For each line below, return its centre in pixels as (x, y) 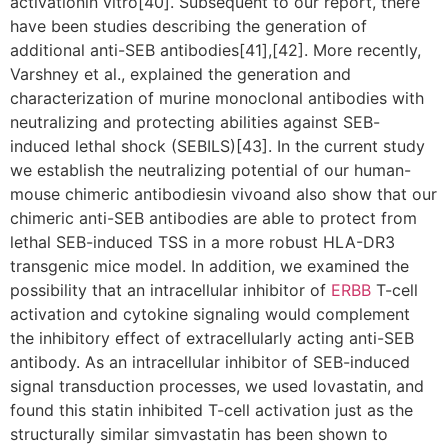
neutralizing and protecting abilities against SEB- (195, 122)
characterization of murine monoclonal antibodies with (217, 98)
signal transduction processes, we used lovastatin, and (217, 386)
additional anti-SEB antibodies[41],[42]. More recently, (215, 50)
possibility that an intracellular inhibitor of (170, 290)
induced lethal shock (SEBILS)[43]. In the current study (217, 146)
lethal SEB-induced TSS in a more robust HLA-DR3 (202, 242)
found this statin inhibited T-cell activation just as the (211, 410)
